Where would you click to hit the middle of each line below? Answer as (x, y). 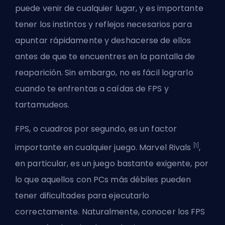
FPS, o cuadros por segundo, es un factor (96, 129)
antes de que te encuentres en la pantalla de (105, 57)
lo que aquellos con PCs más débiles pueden (103, 180)
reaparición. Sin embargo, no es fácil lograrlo (104, 73)
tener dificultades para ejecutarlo (82, 196)
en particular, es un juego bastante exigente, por (112, 164)
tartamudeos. (42, 105)
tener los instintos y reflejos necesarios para (103, 25)
